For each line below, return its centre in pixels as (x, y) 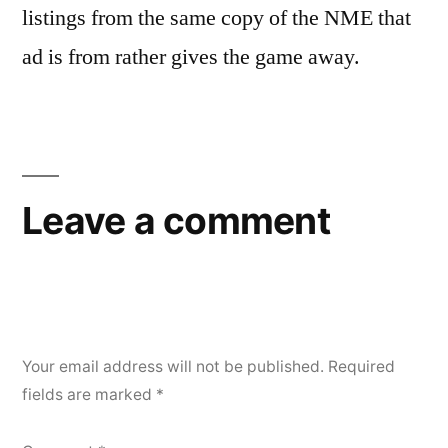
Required (361, 366)
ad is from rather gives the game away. (191, 56)
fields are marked (89, 394)
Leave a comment (176, 220)
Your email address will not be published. (173, 366)
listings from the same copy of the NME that (216, 17)
